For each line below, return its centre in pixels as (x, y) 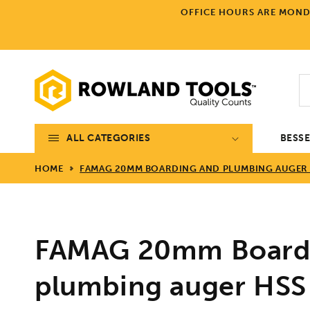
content (40, 21)
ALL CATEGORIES (109, 138)
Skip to (37, 9)
